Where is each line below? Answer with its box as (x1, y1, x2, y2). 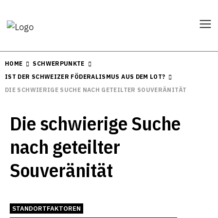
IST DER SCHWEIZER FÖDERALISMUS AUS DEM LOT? (5, 73, 165, 81)
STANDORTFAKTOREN (12, 204, 81, 213)
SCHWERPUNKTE (33, 60, 85, 68)
